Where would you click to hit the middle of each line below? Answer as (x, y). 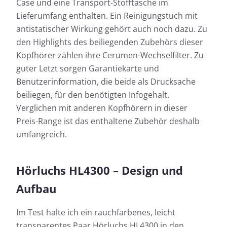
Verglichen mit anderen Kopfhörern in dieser (102, 108)
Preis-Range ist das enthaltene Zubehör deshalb (108, 121)
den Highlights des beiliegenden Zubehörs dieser (110, 42)
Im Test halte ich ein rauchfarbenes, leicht (96, 213)
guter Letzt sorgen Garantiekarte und (88, 69)
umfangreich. (42, 135)
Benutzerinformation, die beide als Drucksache (106, 82)
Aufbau (36, 189)
